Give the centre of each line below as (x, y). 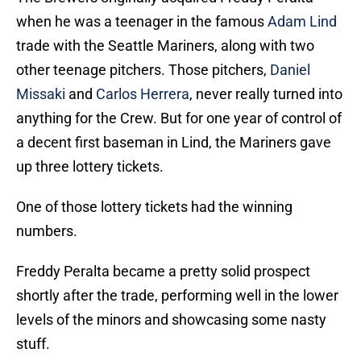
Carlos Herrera (143, 94)
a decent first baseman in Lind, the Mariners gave (174, 143)
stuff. (33, 344)
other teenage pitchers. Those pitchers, (143, 70)
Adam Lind (302, 22)
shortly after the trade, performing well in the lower (177, 296)
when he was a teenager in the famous (142, 22)
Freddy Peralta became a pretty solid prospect (163, 272)
